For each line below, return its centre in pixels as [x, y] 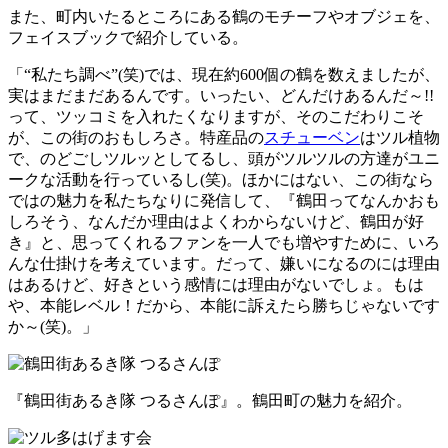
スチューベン [312, 137]
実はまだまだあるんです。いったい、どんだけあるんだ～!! [221, 95]
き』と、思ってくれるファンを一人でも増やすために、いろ [224, 242]
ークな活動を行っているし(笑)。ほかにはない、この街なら [221, 179]
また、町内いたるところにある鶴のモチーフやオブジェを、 [224, 16]
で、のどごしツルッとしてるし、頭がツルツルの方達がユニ [224, 158]
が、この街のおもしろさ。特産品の [136, 137]
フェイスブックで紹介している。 [128, 37]
